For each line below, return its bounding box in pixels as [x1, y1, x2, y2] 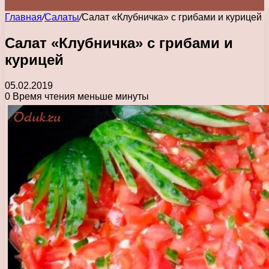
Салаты [44, 12, 79, 22]
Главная [5, 12, 42, 22]
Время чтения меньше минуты [10, 91, 149, 101]
